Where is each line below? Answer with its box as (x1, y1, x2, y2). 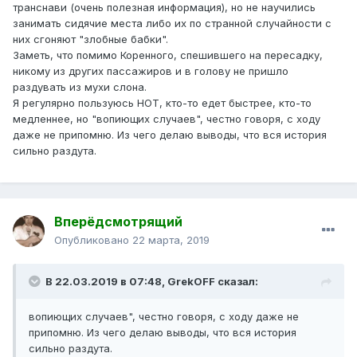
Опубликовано (54, 233, 132, 247)
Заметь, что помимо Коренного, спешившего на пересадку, (13, 49, 323, 62)
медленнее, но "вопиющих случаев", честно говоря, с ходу (13, 112, 320, 126)
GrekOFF (167, 275, 215, 288)
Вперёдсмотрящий (54, 214, 182, 230)
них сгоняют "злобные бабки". (13, 33, 168, 46)
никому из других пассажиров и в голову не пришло (13, 65, 288, 78)
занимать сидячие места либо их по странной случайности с (13, 17, 331, 30)
